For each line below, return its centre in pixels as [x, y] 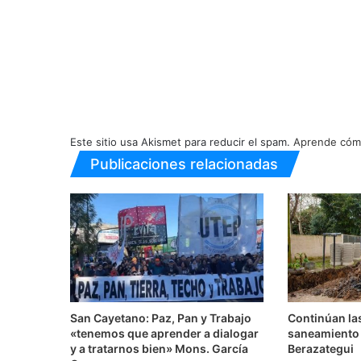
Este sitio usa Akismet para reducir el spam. [182, 141]
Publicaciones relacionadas [184, 164]
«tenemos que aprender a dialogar [164, 334]
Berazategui [320, 349]
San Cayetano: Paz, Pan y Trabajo [161, 318]
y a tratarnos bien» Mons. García [159, 349]
